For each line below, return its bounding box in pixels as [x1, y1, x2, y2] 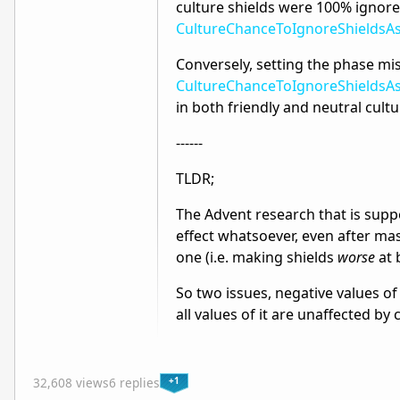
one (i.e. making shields [176, 247, 337, 267]
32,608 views [33, 374, 109, 392]
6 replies [109, 374, 160, 392]
